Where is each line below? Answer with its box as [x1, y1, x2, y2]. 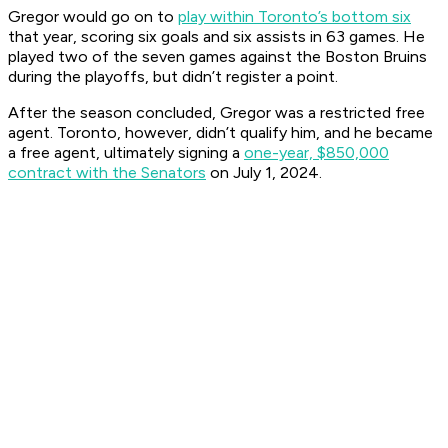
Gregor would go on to [8, 7, 178, 27]
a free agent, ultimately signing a [8, 143, 244, 163]
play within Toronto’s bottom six [178, 7, 411, 27]
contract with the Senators [8, 163, 206, 183]
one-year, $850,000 [244, 143, 389, 163]
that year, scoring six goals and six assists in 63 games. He [8, 27, 425, 47]
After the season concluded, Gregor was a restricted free [8, 103, 425, 123]
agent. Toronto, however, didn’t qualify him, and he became [8, 123, 433, 143]
